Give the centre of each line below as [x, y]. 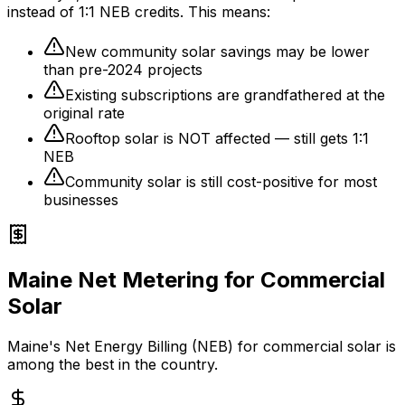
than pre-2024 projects [123, 70]
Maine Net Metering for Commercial [196, 280]
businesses [81, 200]
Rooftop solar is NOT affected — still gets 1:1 [217, 139]
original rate [84, 113]
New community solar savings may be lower [217, 52]
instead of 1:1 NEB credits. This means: [139, 12]
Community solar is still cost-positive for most [221, 182]
